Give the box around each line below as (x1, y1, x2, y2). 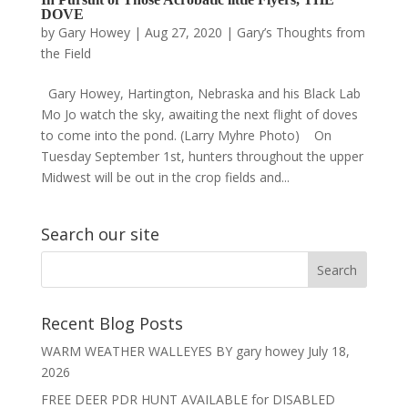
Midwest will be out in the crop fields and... (40, 168, 290, 186)
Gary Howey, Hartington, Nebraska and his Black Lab (40, 84, 361, 102)
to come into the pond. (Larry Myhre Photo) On (40, 126, 331, 144)
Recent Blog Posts (40, 311, 183, 334)
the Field (40, 44, 91, 62)
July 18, (307, 342, 350, 360)
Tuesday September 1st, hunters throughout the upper (40, 147, 363, 165)
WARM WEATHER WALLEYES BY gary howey (40, 342, 304, 360)
